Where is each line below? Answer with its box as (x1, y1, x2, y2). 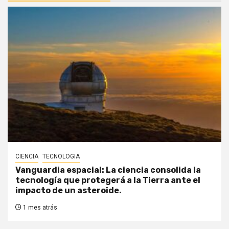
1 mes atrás (21, 204, 57, 212)
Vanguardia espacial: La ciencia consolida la (15, 165, 201, 175)
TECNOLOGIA (42, 153, 80, 161)
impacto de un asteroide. (15, 186, 122, 196)
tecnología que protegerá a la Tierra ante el (15, 175, 200, 186)
